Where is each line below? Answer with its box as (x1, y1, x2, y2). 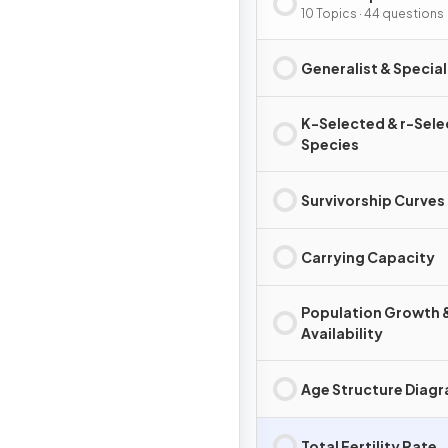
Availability (301, 324, 383, 342)
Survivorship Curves (301, 190, 445, 209)
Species (301, 135, 359, 153)
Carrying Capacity (301, 247, 435, 266)
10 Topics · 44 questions (301, 6, 444, 21)
